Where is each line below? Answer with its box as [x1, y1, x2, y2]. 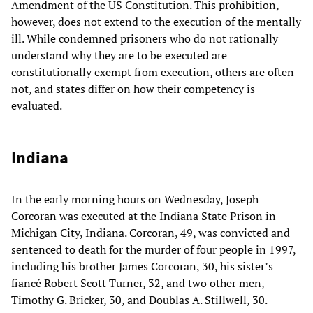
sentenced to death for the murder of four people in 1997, [11, 241, 296, 257]
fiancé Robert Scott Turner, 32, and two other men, [11, 275, 264, 291]
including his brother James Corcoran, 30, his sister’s [11, 258, 273, 274]
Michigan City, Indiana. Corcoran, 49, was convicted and [11, 224, 290, 240]
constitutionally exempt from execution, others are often [11, 64, 294, 80]
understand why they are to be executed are [11, 47, 227, 63]
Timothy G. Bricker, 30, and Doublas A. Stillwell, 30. [11, 291, 268, 307]
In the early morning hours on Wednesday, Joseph [11, 191, 259, 207]
